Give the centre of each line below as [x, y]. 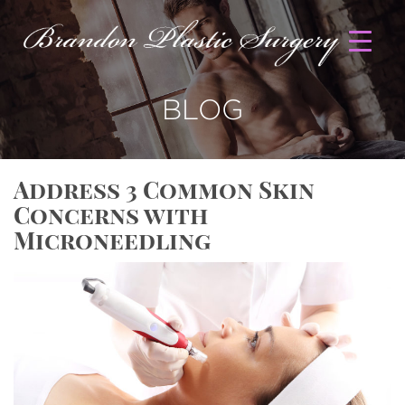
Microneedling [112, 240]
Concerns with [111, 215]
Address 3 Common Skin [164, 189]
